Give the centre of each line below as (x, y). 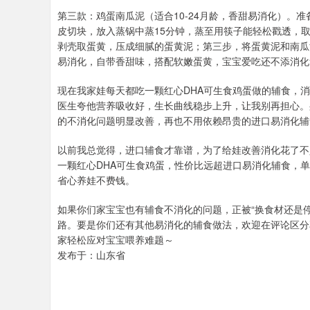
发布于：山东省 (91, 255)
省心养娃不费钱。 (96, 180)
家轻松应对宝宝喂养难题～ (116, 239)
